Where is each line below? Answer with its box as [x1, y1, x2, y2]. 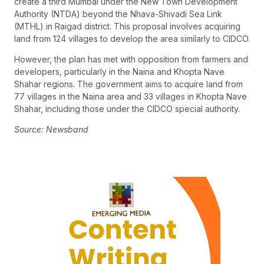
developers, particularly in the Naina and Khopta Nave [14, 66, 225, 77]
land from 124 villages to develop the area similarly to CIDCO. [14, 33, 250, 44]
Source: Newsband [14, 124, 88, 135]
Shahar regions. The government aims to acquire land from [14, 78, 243, 89]
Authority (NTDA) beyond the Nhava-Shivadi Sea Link [14, 8, 222, 19]
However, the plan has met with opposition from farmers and [14, 54, 248, 64]
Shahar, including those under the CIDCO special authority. [14, 103, 240, 114]
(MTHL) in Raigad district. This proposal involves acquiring [14, 21, 240, 31]
